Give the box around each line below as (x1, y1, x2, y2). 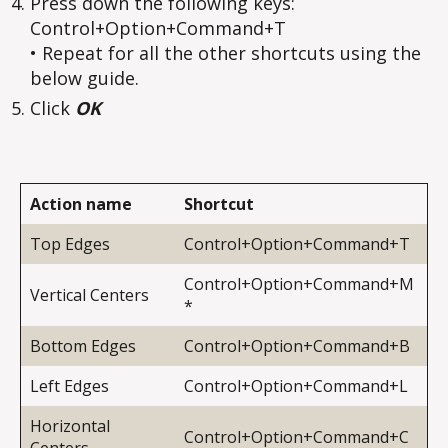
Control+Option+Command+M (184, 273, 414, 296)
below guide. (30, 65, 139, 90)
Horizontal (30, 415, 110, 438)
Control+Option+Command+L (184, 375, 408, 398)
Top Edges (30, 233, 110, 256)
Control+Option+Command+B (184, 335, 410, 358)
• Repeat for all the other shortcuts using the (30, 40, 421, 65)
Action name (30, 193, 132, 216)
